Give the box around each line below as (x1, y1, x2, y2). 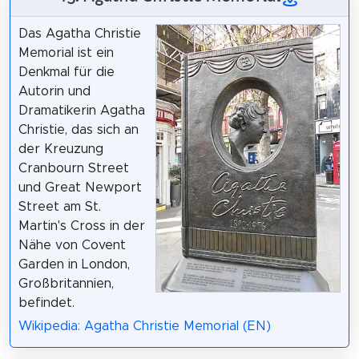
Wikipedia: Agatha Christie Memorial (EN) (18, 319, 271, 333)
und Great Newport (18, 181, 142, 195)
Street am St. (18, 200, 101, 214)
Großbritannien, (18, 277, 114, 291)
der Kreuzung (18, 143, 103, 156)
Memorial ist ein (18, 46, 114, 60)
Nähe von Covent (18, 239, 126, 252)
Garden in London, (18, 258, 130, 272)
